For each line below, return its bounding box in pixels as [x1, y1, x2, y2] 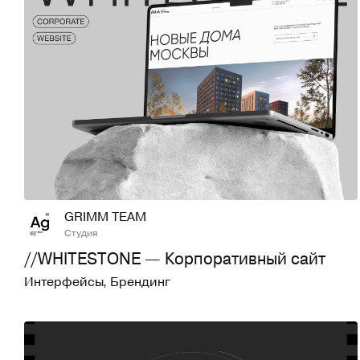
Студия [64, 224, 98, 239]
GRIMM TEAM [64, 207, 146, 225]
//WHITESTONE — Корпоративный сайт [24, 246, 325, 270]
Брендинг [110, 272, 170, 290]
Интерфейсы [24, 272, 103, 290]
